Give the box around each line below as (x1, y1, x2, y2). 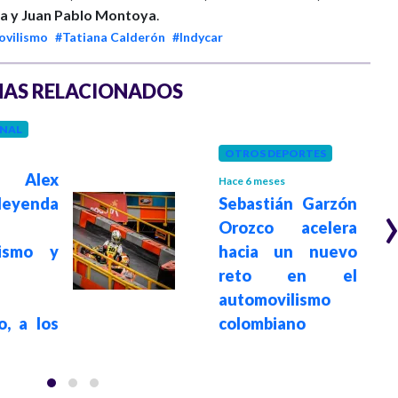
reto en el (219, 265, 357, 285)
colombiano (219, 313, 306, 333)
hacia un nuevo (219, 241, 357, 261)
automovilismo (219, 289, 330, 309)
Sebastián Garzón (219, 193, 357, 213)
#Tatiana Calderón (55, 28, 165, 44)
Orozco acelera (219, 217, 357, 237)
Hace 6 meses (219, 173, 285, 187)
